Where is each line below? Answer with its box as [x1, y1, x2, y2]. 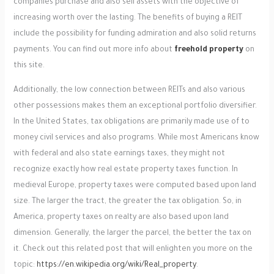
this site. [13, 62, 45, 71]
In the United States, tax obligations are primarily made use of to [13, 118, 250, 127]
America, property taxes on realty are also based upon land [13, 213, 229, 223]
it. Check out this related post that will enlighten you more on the [13, 245, 253, 254]
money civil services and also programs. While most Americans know [13, 134, 259, 143]
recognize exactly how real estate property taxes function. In [13, 166, 238, 175]
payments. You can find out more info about [13, 46, 174, 55]
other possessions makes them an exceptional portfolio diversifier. [13, 102, 257, 111]
